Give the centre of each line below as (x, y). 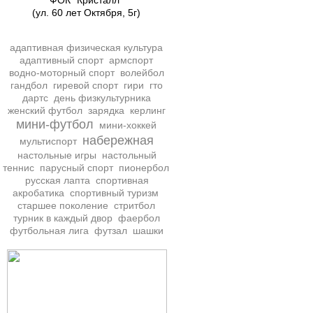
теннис (19, 168)
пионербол (144, 168)
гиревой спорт (86, 85)
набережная (118, 140)
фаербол (139, 218)
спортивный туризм (115, 193)
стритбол (135, 205)
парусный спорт (77, 168)
